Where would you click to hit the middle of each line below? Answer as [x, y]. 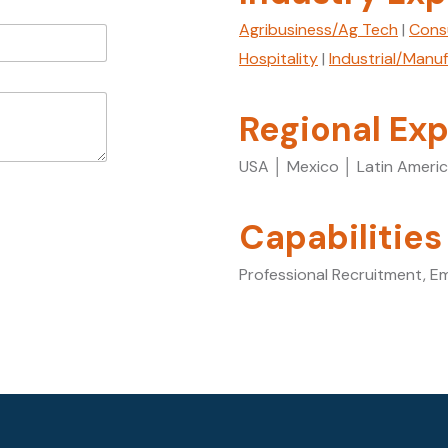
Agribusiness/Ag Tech [318, 29]
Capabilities [340, 237]
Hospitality [278, 58]
